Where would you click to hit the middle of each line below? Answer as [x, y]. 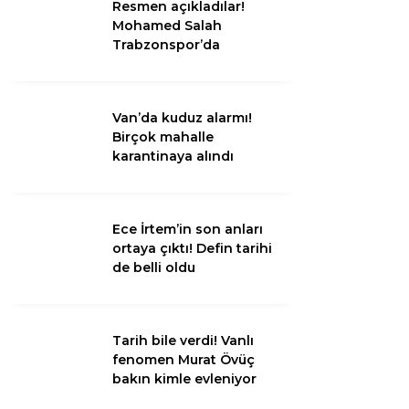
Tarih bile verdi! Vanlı [183, 340]
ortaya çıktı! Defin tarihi [192, 248]
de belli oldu [154, 267]
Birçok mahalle [163, 136]
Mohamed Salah [167, 25]
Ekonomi [231, 230]
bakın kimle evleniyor [184, 378]
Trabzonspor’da [166, 44]
